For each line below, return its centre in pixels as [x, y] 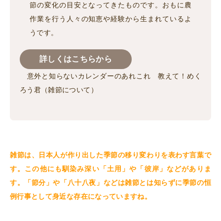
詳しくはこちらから [76, 59]
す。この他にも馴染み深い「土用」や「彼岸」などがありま [110, 169]
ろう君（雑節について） [59, 90]
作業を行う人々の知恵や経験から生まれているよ [110, 19]
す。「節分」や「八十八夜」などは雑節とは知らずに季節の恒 [110, 183]
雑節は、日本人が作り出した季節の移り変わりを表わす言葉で [110, 155]
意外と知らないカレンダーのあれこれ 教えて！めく [110, 76]
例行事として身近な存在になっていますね [77, 197]
